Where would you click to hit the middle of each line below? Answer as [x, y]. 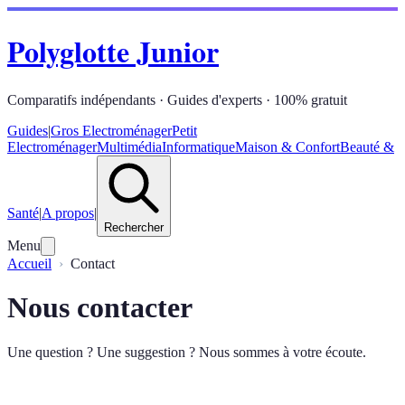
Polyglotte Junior [113, 52]
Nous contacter [100, 308]
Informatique [198, 146]
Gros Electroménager [111, 130]
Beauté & [367, 146]
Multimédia [129, 146]
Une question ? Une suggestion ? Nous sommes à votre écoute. [187, 352]
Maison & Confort [287, 146]
